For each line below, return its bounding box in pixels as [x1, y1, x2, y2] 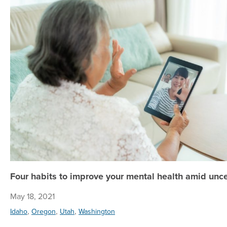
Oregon [31, 206, 56, 216]
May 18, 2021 [10, 190, 55, 202]
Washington [79, 206, 115, 216]
